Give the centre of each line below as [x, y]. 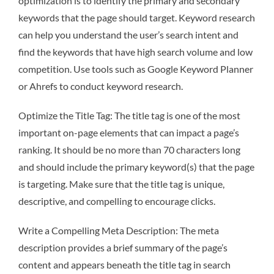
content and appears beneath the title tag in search [124, 265]
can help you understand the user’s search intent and [128, 35]
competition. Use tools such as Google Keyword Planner [136, 69]
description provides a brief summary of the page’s [123, 248]
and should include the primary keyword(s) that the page [136, 167]
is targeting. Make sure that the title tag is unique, [121, 184]
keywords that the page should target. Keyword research [137, 18]
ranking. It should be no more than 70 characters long [129, 150]
